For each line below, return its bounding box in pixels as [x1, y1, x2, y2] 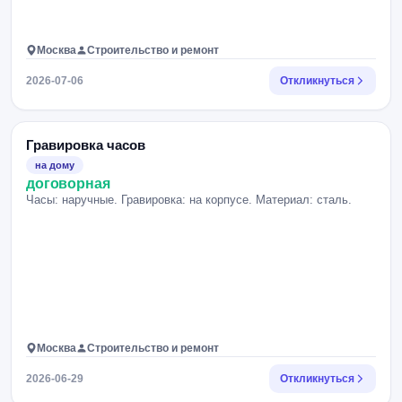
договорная [26, 176, 110, 191]
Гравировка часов [26, 137, 145, 153]
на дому [35, 160, 74, 170]
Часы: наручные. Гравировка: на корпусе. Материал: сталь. [26, 193, 352, 206]
